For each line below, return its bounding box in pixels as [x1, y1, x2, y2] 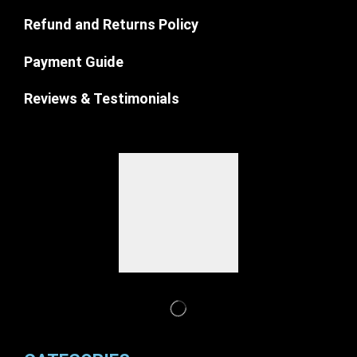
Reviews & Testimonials [24, 90, 182, 108]
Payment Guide [24, 53, 124, 70]
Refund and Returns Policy [24, 16, 198, 33]
